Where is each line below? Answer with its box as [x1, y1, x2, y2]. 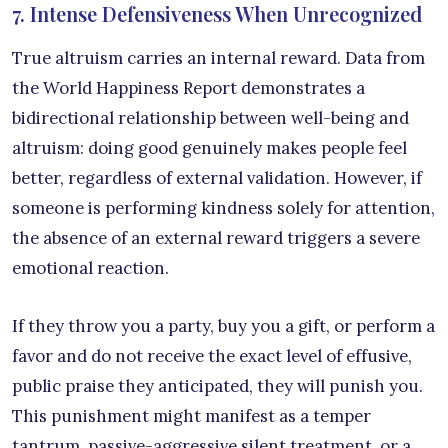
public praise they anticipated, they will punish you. [12, 375, 423, 398]
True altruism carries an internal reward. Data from [12, 47, 425, 70]
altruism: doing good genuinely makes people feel [12, 137, 407, 160]
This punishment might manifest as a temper [12, 405, 371, 428]
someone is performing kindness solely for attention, [12, 197, 435, 220]
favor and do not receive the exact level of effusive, [12, 345, 412, 368]
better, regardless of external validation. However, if [12, 167, 422, 190]
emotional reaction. [12, 257, 169, 280]
